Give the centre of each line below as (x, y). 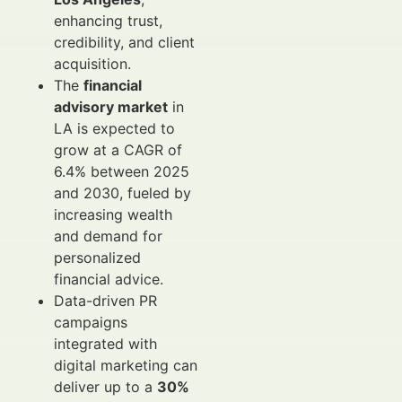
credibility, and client (124, 42)
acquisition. (92, 64)
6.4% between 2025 (122, 171)
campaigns (91, 322)
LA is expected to (114, 128)
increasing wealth (113, 214)
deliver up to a (105, 387)
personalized (97, 258)
